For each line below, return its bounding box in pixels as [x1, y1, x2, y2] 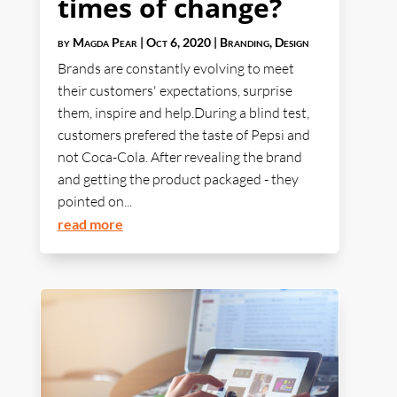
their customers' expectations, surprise [57, 82, 292, 100]
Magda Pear [72, 35, 137, 51]
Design [274, 35, 309, 51]
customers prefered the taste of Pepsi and [57, 126, 310, 144]
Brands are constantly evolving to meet [57, 59, 294, 78]
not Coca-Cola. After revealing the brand [57, 148, 302, 167]
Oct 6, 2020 [145, 35, 211, 51]
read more [57, 215, 123, 233]
